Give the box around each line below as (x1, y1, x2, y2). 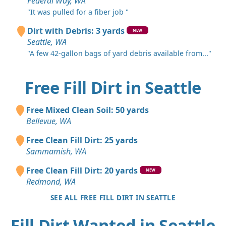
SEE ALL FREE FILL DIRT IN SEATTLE (50, 193, 176, 203)
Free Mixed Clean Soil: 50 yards (26, 104, 149, 116)
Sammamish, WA (26, 146, 86, 157)
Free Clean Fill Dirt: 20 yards (26, 165, 138, 177)
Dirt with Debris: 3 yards (27, 25, 125, 37)
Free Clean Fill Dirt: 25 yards (26, 135, 138, 146)
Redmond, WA (26, 176, 76, 188)
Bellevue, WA (26, 116, 71, 127)
